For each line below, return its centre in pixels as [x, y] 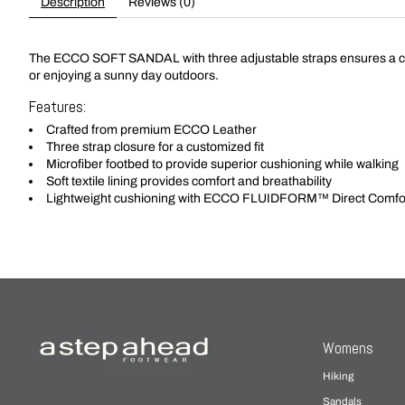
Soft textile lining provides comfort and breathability [189, 181]
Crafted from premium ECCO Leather [151, 129]
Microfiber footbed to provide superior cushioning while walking [222, 164]
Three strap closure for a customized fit [155, 146]
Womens [348, 348]
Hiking [339, 377]
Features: [57, 107]
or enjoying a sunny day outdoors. [124, 75]
